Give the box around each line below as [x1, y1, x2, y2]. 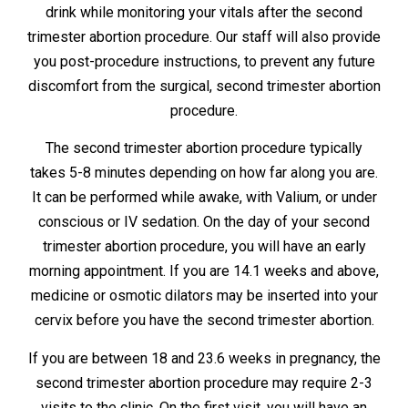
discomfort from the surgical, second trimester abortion [27, 76, 381, 95]
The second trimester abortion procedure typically [46, 139, 362, 158]
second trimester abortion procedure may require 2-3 [36, 373, 372, 392]
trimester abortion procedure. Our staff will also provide [27, 27, 381, 46]
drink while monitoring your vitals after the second [46, 3, 362, 21]
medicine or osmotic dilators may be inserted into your [30, 287, 378, 305]
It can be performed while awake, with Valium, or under [31, 189, 377, 207]
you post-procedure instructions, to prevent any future [33, 52, 375, 70]
